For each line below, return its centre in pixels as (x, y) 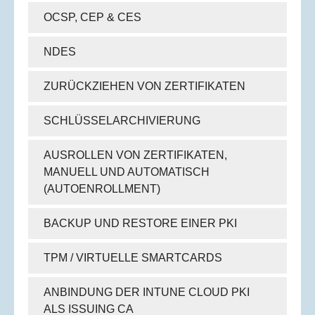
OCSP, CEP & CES (92, 18)
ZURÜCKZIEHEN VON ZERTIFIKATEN (144, 86)
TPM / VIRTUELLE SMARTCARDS (133, 258)
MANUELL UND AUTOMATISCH (126, 172)
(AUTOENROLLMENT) (102, 189)
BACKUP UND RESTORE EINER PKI (140, 224)
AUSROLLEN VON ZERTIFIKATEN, (135, 155)
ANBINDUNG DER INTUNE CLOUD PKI (146, 292)
